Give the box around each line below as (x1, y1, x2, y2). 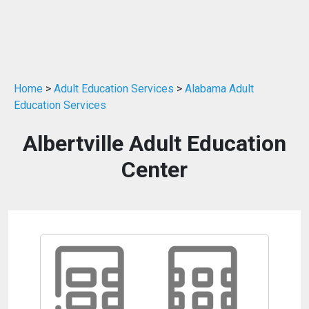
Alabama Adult (185, 82, 254, 95)
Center (121, 157, 188, 183)
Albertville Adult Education (23, 130, 286, 157)
